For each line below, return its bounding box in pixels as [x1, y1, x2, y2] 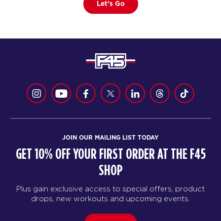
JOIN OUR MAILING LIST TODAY [62, 133, 159, 142]
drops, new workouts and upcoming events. [31, 195, 190, 203]
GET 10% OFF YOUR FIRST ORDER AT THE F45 [15, 147, 206, 162]
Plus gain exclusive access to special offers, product [16, 185, 205, 193]
